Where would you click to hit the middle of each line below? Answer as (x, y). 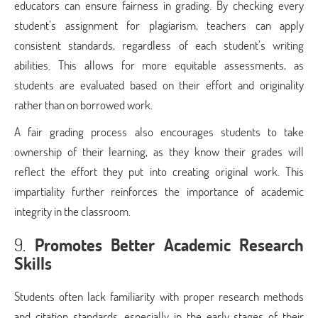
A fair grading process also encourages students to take (159, 132)
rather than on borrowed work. (83, 105)
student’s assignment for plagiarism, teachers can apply (159, 25)
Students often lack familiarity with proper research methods (159, 296)
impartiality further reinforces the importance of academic (159, 191)
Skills (33, 263)
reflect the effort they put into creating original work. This (159, 171)
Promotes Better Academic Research (169, 245)
